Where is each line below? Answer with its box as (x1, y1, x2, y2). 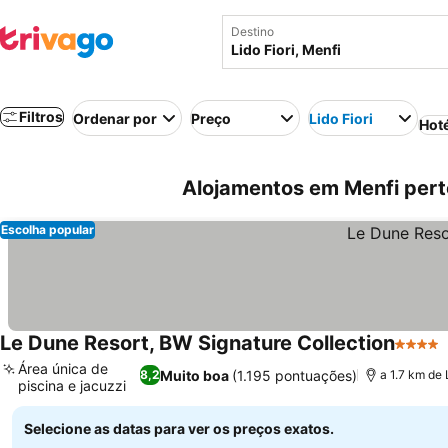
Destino (231, 24, 274, 39)
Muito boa (159, 366, 229, 384)
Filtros (19, 108, 63, 125)
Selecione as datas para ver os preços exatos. (24, 420, 334, 437)
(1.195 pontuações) (231, 366, 357, 384)
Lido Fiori (309, 109, 373, 127)
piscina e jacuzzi (18, 377, 126, 394)
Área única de (18, 360, 108, 377)
